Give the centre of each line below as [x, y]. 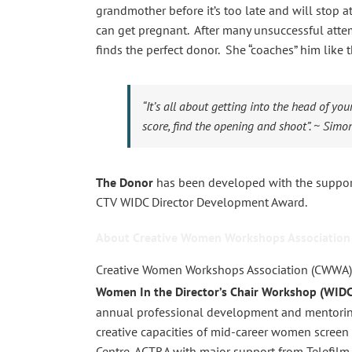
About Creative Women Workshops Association [223, 237]
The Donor [125, 182]
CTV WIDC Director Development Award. [202, 202]
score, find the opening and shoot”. [226, 125]
